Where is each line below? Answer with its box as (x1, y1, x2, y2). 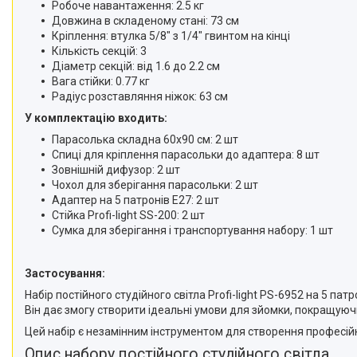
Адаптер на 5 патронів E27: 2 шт (52, 194, 219, 206)
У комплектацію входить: (25, 112, 167, 124)
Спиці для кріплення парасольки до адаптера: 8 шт (52, 148, 320, 161)
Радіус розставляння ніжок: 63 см (52, 90, 228, 103)
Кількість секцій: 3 (52, 45, 147, 57)
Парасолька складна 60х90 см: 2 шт (52, 133, 238, 146)
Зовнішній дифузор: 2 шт (52, 163, 180, 176)
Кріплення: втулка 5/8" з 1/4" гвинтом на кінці (52, 29, 290, 42)
